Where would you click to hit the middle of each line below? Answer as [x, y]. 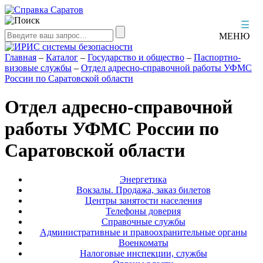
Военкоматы [143, 242]
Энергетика [143, 179]
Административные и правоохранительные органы [143, 232]
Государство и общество [136, 57]
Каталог [62, 57]
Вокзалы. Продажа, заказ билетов [143, 190]
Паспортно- [217, 57]
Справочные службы [143, 221]
